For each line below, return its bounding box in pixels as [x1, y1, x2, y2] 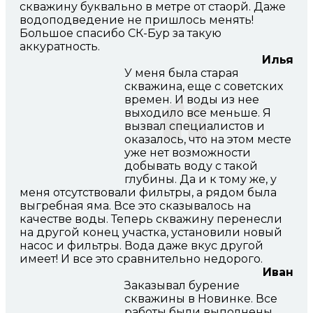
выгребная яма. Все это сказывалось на [20, 199, 251, 213]
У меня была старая [124, 66, 239, 80]
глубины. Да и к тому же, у [124, 173, 277, 187]
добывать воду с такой [124, 159, 258, 173]
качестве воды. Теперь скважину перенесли [20, 212, 282, 226]
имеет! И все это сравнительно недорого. [20, 252, 263, 266]
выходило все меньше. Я [124, 106, 271, 120]
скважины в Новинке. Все [124, 292, 277, 306]
